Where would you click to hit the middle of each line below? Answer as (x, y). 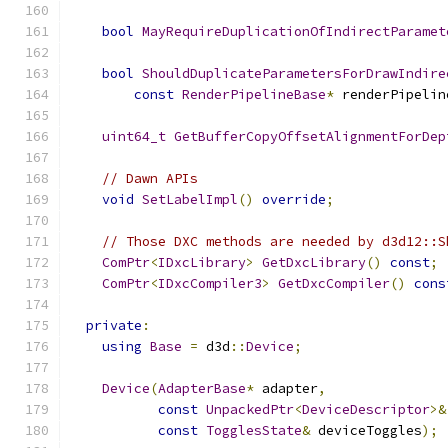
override (294, 199)
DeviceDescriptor (366, 409)
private (114, 325)
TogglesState (254, 430)
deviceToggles (366, 430)
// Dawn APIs (150, 178)
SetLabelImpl (190, 199)
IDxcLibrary (202, 262)
